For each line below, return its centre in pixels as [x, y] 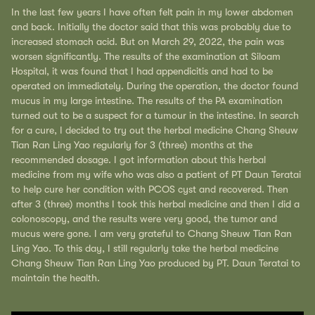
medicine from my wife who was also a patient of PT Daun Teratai [156, 174]
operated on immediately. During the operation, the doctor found [155, 85]
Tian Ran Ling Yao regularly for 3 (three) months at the [132, 144]
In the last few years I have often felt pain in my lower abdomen [152, 12]
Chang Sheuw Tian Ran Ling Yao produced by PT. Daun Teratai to [156, 263]
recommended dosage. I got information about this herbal [139, 159]
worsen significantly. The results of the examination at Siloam [146, 56]
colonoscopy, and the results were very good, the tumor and [144, 218]
